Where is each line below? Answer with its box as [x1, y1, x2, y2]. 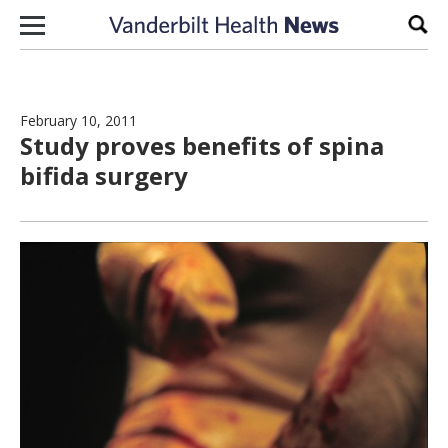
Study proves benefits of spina [20, 129, 384, 162]
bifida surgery [20, 159, 188, 192]
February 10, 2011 [20, 111, 137, 130]
